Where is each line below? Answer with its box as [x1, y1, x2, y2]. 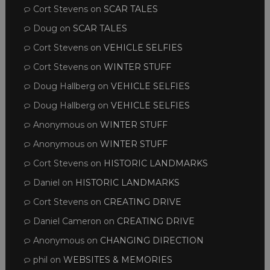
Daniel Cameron [33, 215, 101, 227]
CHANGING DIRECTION [99, 234, 204, 246]
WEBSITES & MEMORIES [63, 254, 172, 265]
